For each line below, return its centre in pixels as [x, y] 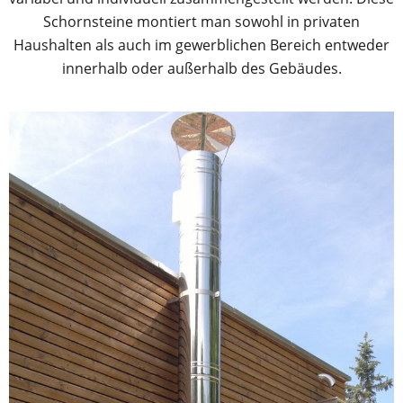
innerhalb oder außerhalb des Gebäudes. [201, 68]
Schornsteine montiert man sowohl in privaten [201, 21]
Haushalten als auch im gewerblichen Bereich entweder [201, 45]
